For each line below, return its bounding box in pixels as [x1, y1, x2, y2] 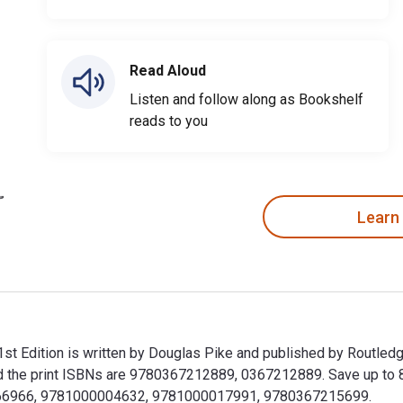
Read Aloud [130, 62, 206, 79]
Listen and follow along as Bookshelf [130, 91, 363, 108]
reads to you [130, 112, 208, 130]
